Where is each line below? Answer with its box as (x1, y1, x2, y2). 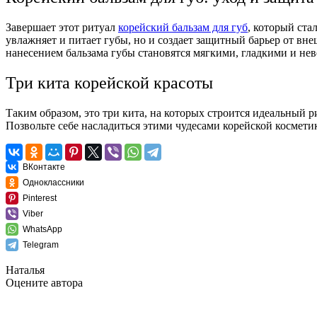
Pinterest (23, 193, 57, 204)
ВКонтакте (23, 162, 65, 173)
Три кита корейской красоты (6, 74, 213, 93)
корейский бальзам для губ (118, 21, 248, 34)
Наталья (6, 264, 45, 277)
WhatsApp (23, 224, 62, 235)
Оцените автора (6, 277, 83, 289)
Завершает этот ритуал (6, 21, 118, 34)
